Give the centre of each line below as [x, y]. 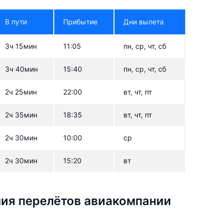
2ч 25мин [21, 92]
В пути [16, 21]
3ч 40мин [22, 69]
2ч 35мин [21, 114]
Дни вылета [144, 21]
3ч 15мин [21, 46]
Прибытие [81, 21]
